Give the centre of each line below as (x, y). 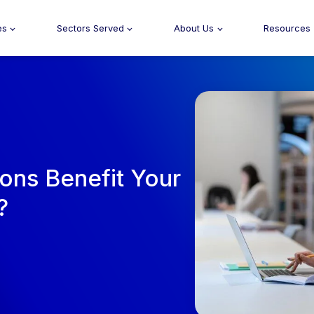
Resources (287, 28)
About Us (194, 28)
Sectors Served (90, 28)
